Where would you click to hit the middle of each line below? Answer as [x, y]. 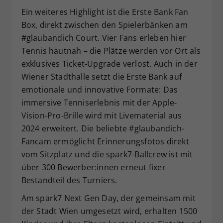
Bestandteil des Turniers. [69, 180]
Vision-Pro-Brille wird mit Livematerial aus [102, 115]
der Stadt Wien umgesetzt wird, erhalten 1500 [109, 211]
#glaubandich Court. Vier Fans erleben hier [104, 38]
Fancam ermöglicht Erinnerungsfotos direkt [105, 141]
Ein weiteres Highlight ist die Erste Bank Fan [105, 12]
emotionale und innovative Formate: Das [100, 90]
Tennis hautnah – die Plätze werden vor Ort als [111, 51]
